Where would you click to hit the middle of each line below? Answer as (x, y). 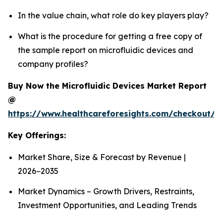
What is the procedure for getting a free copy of (110, 36)
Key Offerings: (37, 135)
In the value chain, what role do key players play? (113, 16)
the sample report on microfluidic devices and (106, 50)
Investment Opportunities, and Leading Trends (107, 205)
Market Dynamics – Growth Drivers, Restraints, (106, 191)
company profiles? (53, 64)
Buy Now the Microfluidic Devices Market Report (107, 85)
